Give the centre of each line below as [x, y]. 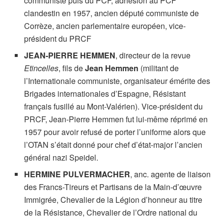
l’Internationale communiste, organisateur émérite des [117, 81]
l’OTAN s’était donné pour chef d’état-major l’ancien [113, 144]
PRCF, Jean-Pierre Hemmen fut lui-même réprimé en [116, 119]
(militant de [159, 68]
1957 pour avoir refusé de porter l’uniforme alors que [115, 132]
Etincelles [41, 68]
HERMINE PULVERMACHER [77, 174]
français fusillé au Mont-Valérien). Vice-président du [114, 106]
